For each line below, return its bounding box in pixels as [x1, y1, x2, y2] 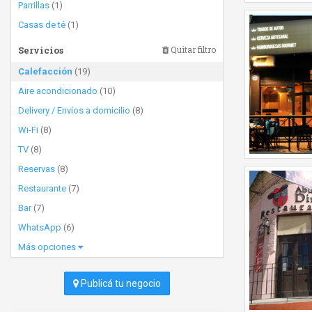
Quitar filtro [169, 44, 216, 55]
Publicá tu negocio [79, 278, 161, 289]
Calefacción [18, 66, 72, 77]
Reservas [18, 164, 55, 174]
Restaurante [18, 183, 66, 194]
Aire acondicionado [18, 86, 97, 96]
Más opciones [18, 242, 78, 252]
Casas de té [18, 19, 65, 30]
